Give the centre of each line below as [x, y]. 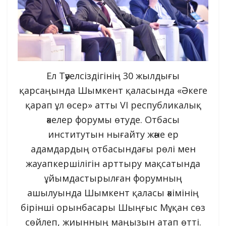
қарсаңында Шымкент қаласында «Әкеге [113, 90]
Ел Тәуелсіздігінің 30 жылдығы [113, 75]
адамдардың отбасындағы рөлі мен [113, 149]
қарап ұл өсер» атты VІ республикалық [113, 105]
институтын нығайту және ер [113, 134]
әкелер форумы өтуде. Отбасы [113, 119]
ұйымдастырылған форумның [113, 178]
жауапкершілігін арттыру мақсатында [113, 163]
